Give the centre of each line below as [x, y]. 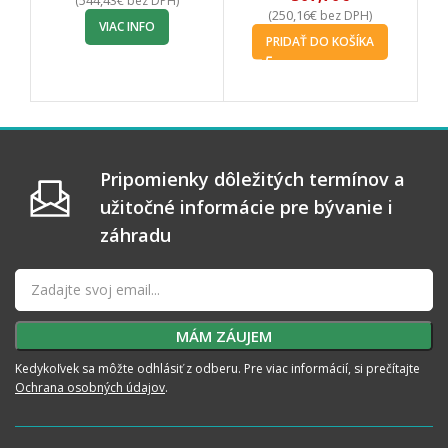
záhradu [135, 234]
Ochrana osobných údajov [90, 387]
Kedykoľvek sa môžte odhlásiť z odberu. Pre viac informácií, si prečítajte [217, 368]
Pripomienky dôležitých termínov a [252, 178]
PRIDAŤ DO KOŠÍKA [320, 41]
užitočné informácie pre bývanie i [246, 206]
